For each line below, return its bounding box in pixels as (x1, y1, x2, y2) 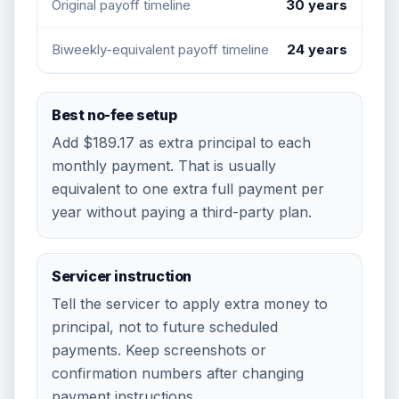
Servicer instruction (52, 266, 191, 285)
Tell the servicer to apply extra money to (52, 294, 328, 313)
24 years (287, 41, 347, 59)
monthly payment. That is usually (52, 156, 276, 175)
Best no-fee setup (52, 105, 177, 124)
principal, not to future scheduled (52, 317, 278, 336)
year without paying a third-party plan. (52, 202, 312, 221)
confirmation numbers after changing (52, 363, 304, 382)
